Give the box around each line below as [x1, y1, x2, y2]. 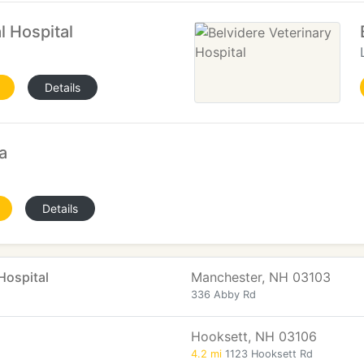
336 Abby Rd [191, 288, 256, 301]
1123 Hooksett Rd [222, 348, 313, 360]
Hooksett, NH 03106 [191, 328, 317, 344]
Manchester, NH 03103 [191, 269, 331, 285]
